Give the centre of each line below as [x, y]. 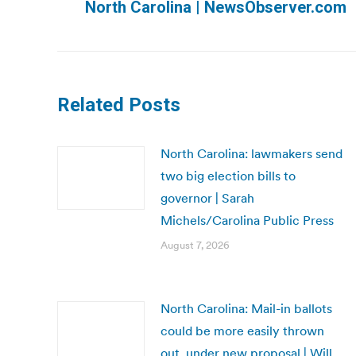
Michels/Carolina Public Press [247, 220]
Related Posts [119, 105]
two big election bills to [228, 176]
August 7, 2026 [195, 245]
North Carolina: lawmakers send [252, 153]
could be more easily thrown [242, 331]
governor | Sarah [207, 198]
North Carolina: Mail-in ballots [246, 308]
